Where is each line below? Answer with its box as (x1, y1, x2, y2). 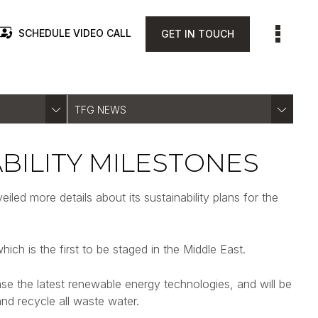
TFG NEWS (74, 104, 126, 116)
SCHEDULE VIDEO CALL (15, 27, 134, 40)
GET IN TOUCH (160, 28, 234, 40)
